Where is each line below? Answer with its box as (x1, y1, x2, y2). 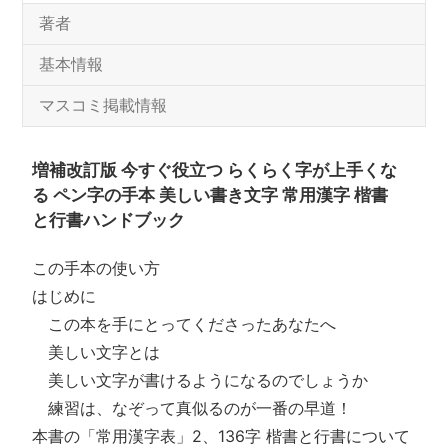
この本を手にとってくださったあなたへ (32, 313, 337, 334)
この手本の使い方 (32, 257, 161, 278)
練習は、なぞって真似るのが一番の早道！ (32, 397, 353, 418)
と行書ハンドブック (32, 208, 186, 230)
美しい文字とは (32, 341, 161, 362)
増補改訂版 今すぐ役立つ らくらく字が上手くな (32, 158, 398, 180)
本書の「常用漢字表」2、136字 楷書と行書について (32, 425, 411, 446)
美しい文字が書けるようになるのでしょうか (32, 369, 369, 390)
